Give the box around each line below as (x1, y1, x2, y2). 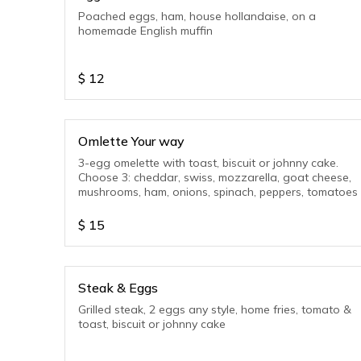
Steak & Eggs (78, 280, 158, 296)
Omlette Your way (78, 133, 185, 149)
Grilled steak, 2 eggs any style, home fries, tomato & (78, 302, 351, 317)
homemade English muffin (78, 23, 213, 38)
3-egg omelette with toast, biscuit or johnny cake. (78, 156, 338, 170)
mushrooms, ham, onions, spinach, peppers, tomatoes (78, 185, 358, 199)
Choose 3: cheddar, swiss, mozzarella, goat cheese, (78, 170, 351, 185)
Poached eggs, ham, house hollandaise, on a (78, 9, 316, 23)
